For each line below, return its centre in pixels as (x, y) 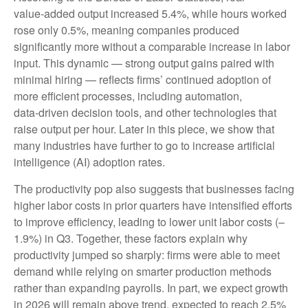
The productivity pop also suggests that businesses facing (154, 189)
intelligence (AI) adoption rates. (89, 162)
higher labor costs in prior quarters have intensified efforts (153, 205)
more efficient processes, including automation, (128, 96)
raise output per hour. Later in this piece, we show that (144, 129)
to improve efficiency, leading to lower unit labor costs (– (149, 222)
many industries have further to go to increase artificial (144, 145)
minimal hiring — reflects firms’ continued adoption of (142, 79)
